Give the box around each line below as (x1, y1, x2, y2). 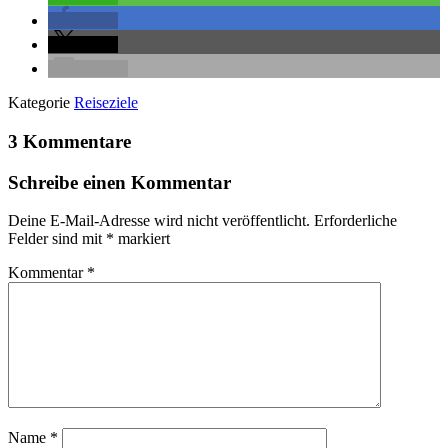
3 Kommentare (8, 131, 131, 153)
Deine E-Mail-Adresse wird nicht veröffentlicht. (8, 212, 310, 230)
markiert (114, 230, 170, 248)
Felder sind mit (8, 230, 106, 248)
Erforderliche (314, 212, 397, 230)
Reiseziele (74, 94, 138, 112)
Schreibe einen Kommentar (8, 171, 231, 193)
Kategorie (8, 94, 74, 112)
